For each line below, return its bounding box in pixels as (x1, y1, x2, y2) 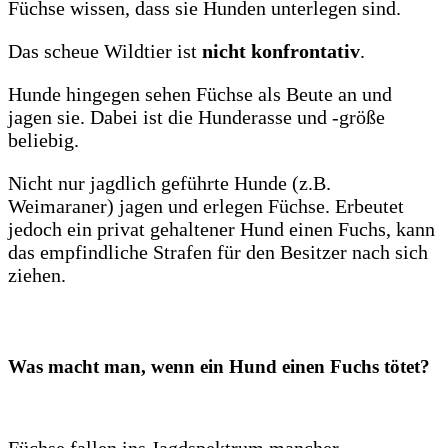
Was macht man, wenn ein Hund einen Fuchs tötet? (8, 356, 430, 378)
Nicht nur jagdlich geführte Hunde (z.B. (8, 172, 331, 195)
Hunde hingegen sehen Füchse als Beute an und (8, 83, 392, 106)
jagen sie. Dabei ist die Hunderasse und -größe (8, 106, 385, 129)
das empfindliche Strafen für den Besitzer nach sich (8, 241, 428, 264)
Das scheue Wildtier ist (8, 40, 202, 63)
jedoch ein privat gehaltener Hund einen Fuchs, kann (8, 218, 435, 241)
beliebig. (8, 129, 79, 152)
